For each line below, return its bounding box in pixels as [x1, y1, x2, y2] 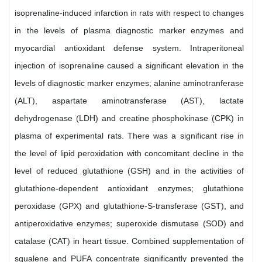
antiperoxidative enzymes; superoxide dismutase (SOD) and [15, 219, 244, 228]
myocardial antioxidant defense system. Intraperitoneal [15, 43, 244, 53]
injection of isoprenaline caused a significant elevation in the [15, 61, 244, 70]
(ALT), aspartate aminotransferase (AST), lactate [15, 96, 244, 105]
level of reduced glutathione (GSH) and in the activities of [15, 166, 244, 175]
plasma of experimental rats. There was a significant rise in [15, 131, 244, 140]
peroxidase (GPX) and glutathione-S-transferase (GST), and [15, 201, 244, 211]
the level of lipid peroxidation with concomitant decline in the [15, 149, 244, 158]
